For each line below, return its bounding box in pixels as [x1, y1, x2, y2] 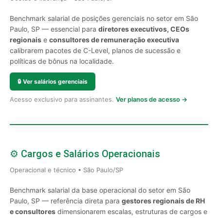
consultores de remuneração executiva [49, 36, 179, 44]
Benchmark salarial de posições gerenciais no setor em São [10, 14, 198, 22]
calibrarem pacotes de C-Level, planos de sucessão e [10, 46, 181, 54]
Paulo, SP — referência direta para [10, 197, 122, 205]
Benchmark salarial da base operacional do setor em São [10, 186, 190, 194]
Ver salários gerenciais [23, 78, 88, 85]
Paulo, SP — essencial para [10, 25, 98, 33]
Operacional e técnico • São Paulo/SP [10, 166, 123, 174]
